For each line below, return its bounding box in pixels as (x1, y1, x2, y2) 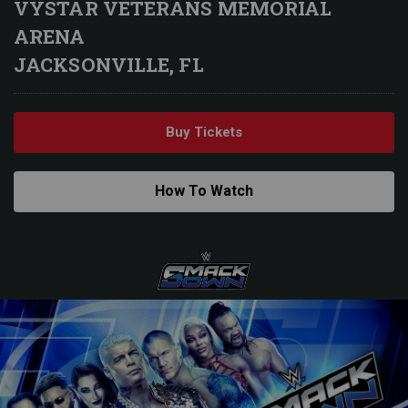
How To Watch (155, 182, 253, 199)
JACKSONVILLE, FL (14, 52, 204, 77)
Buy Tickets (166, 124, 242, 140)
